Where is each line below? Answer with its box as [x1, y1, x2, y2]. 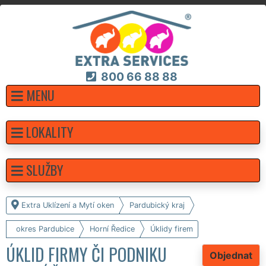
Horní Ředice [90, 224, 135, 233]
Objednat [210, 249, 252, 261]
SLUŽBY [26, 159, 64, 179]
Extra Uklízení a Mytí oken [21, 200, 114, 210]
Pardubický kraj [129, 200, 185, 210]
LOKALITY [26, 121, 74, 141]
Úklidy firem [150, 224, 193, 233]
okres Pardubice [16, 224, 74, 233]
